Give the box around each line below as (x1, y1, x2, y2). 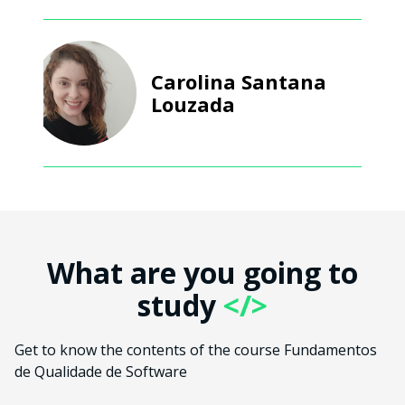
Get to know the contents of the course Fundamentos (14, 340, 377, 361)
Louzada (151, 89, 235, 118)
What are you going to (47, 253, 358, 293)
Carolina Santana (151, 67, 326, 95)
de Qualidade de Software (14, 362, 187, 382)
